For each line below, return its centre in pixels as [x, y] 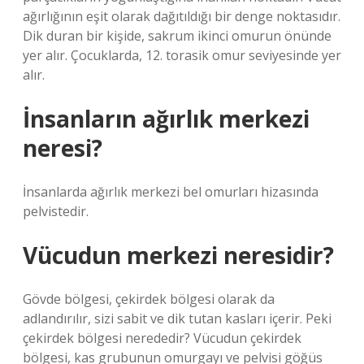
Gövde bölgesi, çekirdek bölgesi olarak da [149, 299]
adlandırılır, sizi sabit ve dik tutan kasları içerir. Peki [177, 318]
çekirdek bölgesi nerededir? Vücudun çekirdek [162, 338]
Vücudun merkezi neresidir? [178, 255]
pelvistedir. [56, 211]
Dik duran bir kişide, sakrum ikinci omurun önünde [177, 36]
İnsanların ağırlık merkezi [166, 119]
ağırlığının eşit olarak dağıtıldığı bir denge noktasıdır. [182, 16]
